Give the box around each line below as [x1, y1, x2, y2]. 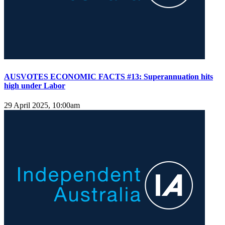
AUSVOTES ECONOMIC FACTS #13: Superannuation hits [4, 72, 213, 81]
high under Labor [4, 81, 65, 90]
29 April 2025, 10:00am [4, 100, 80, 109]
